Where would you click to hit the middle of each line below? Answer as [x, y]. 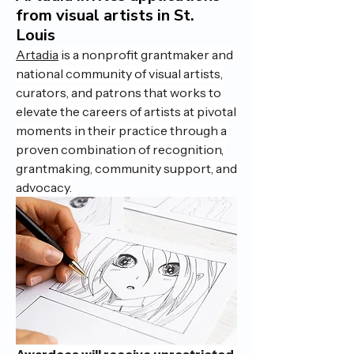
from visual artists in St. [105, 15]
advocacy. [44, 187]
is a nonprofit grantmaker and [146, 54]
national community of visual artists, [119, 73]
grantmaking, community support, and [126, 168]
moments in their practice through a [121, 130]
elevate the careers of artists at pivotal [126, 111]
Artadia [37, 54]
